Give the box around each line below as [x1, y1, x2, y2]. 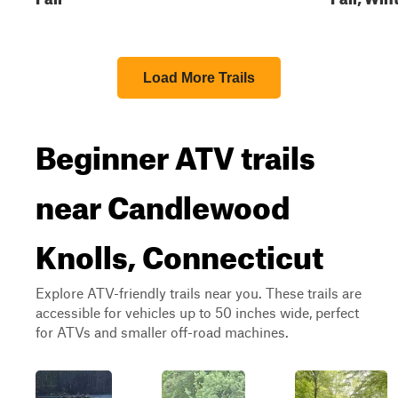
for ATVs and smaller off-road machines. [36, 323, 289, 340]
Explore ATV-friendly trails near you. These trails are [36, 284, 362, 301]
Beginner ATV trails [36, 127, 315, 177]
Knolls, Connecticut [36, 227, 323, 276]
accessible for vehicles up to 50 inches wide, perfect [36, 304, 359, 321]
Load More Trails [143, 70, 255, 85]
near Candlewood [36, 177, 290, 227]
